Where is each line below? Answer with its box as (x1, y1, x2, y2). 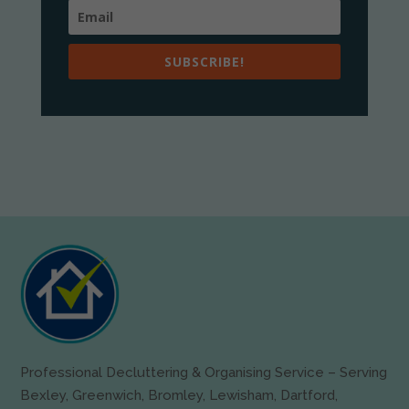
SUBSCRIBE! (163, 53, 245, 71)
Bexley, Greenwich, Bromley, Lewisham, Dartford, (20, 386, 339, 404)
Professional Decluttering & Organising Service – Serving (20, 363, 388, 381)
